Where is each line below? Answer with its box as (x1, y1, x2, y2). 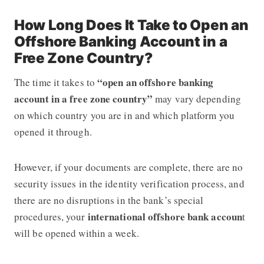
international (87, 209, 146, 224)
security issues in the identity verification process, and (14, 176, 245, 190)
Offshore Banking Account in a (14, 32, 227, 50)
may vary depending (153, 91, 241, 105)
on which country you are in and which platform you (14, 108, 235, 122)
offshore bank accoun (148, 209, 243, 224)
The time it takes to (14, 75, 98, 89)
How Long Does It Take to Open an (14, 16, 249, 34)
